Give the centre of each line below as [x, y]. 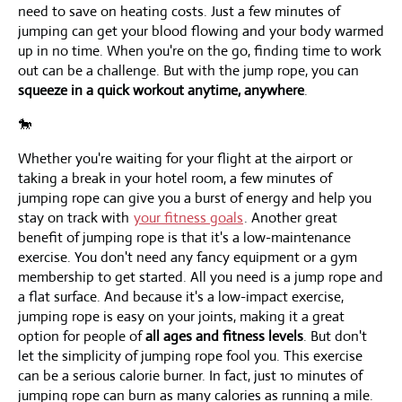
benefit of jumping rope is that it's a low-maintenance [184, 237]
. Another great [291, 217]
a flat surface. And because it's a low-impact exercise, [181, 296]
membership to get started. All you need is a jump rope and [201, 276]
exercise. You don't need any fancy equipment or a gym [188, 257]
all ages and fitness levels [224, 336]
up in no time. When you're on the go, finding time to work [200, 50]
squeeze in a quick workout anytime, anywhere [161, 90]
